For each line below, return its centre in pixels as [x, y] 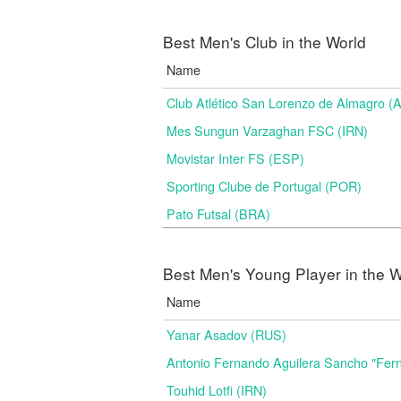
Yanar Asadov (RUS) [226, 334]
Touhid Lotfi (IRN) [217, 390]
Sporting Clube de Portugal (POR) [264, 186]
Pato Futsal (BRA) [218, 213]
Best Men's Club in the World [264, 42]
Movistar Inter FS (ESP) [235, 158]
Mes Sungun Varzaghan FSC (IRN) [267, 130]
